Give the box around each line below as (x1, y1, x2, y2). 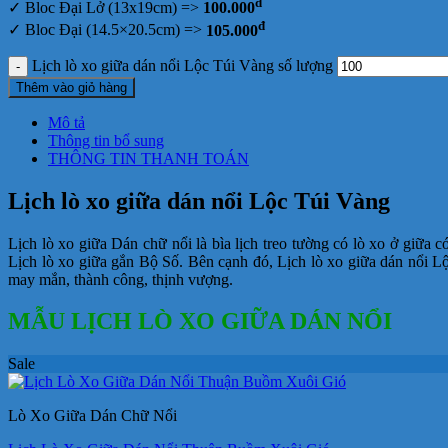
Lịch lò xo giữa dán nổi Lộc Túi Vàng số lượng (32, 56, 333, 74)
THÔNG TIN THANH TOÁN (48, 149, 249, 167)
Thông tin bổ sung (48, 131, 164, 149)
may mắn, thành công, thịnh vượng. (8, 270, 233, 288)
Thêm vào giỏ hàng (16, 79, 127, 95)
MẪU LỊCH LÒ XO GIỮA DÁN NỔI (8, 308, 392, 335)
